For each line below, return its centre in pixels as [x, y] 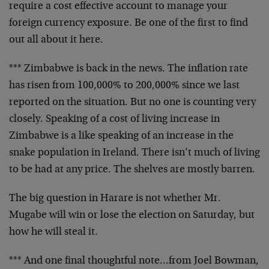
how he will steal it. [53, 232]
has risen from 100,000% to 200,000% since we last [124, 86]
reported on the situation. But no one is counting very [132, 103]
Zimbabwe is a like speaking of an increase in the [121, 136]
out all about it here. [56, 40]
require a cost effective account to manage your [118, 7]
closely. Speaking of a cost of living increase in [114, 119]
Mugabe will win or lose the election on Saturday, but [132, 216]
